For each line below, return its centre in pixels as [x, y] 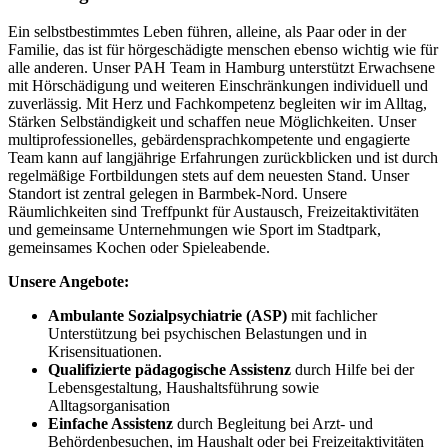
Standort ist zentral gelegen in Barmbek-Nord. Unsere [177, 194]
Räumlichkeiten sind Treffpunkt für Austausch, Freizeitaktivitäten [213, 212]
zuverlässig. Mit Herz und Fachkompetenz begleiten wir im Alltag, [217, 104]
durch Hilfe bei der [352, 370]
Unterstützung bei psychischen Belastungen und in [207, 334]
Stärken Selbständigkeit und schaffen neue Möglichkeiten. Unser [212, 122]
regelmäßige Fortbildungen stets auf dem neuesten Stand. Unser [208, 176]
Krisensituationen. [105, 352]
